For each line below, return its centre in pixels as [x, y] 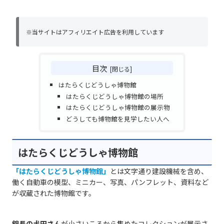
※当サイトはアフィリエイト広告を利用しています [95, 32]
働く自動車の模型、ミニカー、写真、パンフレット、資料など [110, 182]
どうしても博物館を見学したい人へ [118, 118]
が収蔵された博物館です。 [54, 193]
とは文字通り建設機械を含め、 [159, 171]
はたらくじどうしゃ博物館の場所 [115, 96]
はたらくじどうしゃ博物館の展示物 [118, 107]
